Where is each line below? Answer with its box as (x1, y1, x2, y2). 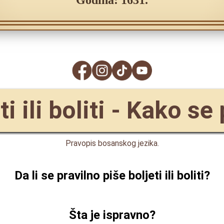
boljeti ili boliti (128, 168, 204, 182)
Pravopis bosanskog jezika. (65, 138, 159, 148)
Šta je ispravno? (68, 208, 155, 222)
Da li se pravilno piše (14, 168, 128, 182)
